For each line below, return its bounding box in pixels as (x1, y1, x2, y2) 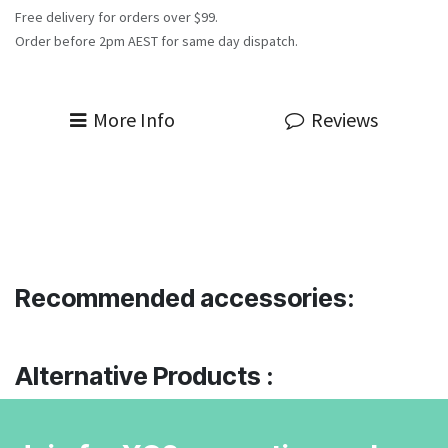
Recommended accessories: (15, 283, 355, 313)
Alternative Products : (15, 361, 274, 391)
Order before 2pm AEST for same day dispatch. (15, 32, 298, 50)
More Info (93, 107, 175, 132)
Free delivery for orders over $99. (15, 8, 218, 26)
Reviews (311, 107, 378, 132)
